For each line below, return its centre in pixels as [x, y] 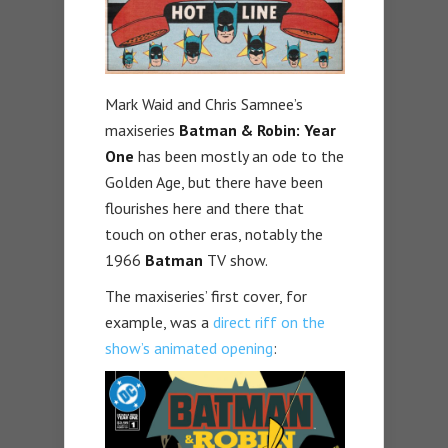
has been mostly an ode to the [239, 156]
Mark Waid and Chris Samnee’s [204, 104]
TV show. [235, 260]
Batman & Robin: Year [257, 130]
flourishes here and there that [204, 208]
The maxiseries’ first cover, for [206, 296]
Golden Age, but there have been [214, 182]
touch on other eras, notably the [214, 234]
